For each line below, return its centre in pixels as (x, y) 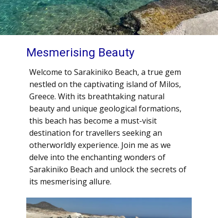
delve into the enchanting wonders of (97, 157)
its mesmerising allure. (70, 182)
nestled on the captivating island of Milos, (105, 84)
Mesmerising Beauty (80, 53)
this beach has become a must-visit (93, 121)
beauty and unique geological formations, (105, 109)
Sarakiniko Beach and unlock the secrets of (108, 169)
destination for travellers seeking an (96, 133)
